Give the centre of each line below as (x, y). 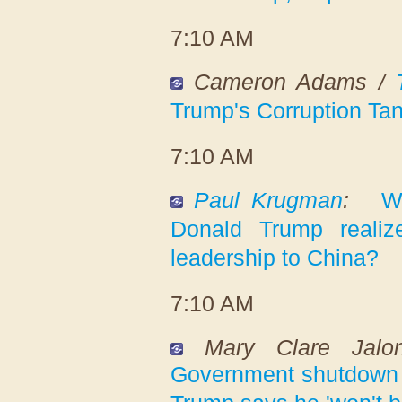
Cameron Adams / (295, 81)
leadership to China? (275, 257)
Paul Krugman (268, 200)
